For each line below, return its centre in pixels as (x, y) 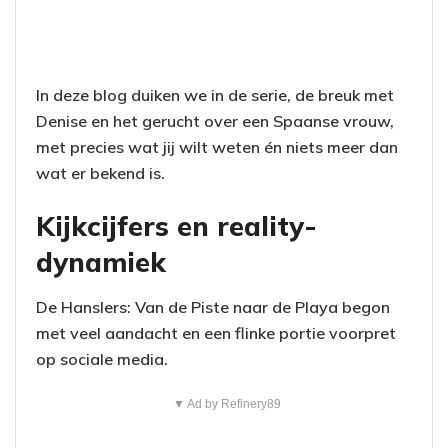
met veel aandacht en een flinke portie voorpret (216, 333)
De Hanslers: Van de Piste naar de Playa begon (213, 307)
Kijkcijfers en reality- (176, 226)
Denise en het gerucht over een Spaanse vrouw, (215, 120)
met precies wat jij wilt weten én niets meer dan (217, 146)
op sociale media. (102, 359)
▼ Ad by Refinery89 (226, 404)
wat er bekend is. (100, 172)
